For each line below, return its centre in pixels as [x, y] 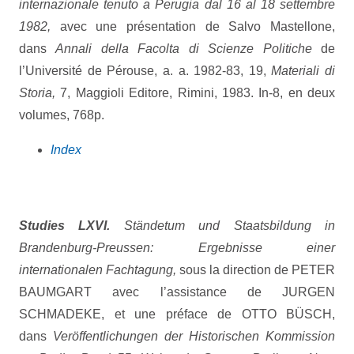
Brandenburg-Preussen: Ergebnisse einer [177, 248]
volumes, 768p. [62, 115]
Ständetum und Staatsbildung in [230, 226]
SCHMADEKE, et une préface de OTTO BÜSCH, [177, 314]
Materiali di [303, 71]
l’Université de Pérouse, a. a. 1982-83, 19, [145, 71]
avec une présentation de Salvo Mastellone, [193, 27]
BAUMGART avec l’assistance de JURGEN [177, 292]
